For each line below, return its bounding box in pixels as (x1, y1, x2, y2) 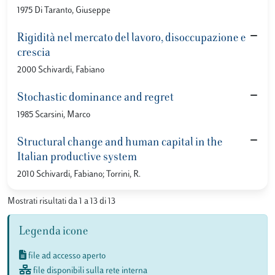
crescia (17, 48, 50, 59)
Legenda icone (19, 227, 88, 238)
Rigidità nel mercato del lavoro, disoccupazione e (17, 33, 246, 44)
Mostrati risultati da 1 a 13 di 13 (7, 197, 115, 206)
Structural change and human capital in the (17, 137, 223, 149)
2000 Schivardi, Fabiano (17, 66, 104, 75)
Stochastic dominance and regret (17, 93, 174, 104)
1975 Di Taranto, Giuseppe (17, 6, 110, 15)
